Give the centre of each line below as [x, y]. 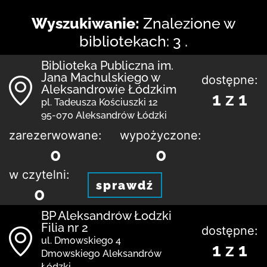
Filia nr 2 [65, 227]
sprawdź [125, 185]
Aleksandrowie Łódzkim [109, 89]
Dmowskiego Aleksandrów [101, 253]
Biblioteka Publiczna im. [107, 65]
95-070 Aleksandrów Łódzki [104, 115]
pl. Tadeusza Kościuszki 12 [100, 102]
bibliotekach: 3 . [133, 41]
